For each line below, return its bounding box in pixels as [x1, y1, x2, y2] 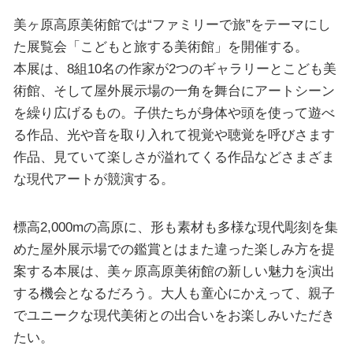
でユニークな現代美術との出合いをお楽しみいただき [13, 307, 335, 323]
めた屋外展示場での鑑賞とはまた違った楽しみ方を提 [13, 241, 335, 257]
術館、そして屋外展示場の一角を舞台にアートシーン [13, 82, 335, 98]
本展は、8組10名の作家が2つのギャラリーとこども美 [13, 60, 336, 76]
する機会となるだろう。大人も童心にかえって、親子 [13, 285, 335, 301]
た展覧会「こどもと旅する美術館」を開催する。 [13, 38, 308, 54]
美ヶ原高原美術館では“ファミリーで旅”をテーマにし [13, 16, 331, 32]
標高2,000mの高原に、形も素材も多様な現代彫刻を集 [13, 219, 338, 235]
